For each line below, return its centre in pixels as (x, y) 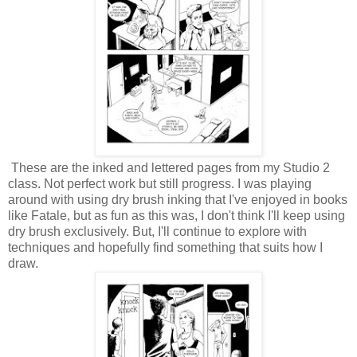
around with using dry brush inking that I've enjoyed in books (178, 199)
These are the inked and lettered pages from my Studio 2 (169, 167)
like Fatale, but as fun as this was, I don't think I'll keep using (177, 215)
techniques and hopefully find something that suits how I (165, 247)
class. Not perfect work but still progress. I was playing (160, 183)
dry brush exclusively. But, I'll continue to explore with (157, 231)
